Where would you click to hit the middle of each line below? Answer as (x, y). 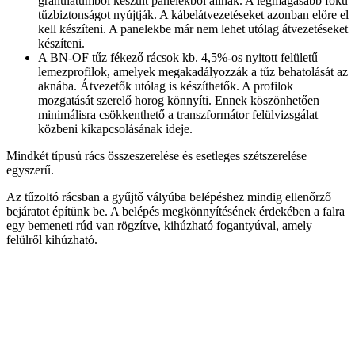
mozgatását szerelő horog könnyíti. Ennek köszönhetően (179, 101)
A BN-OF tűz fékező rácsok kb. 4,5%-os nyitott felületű (178, 58)
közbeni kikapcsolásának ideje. (115, 129)
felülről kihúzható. (52, 240)
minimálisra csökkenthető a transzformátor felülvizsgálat (178, 115)
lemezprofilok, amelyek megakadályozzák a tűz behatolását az (193, 72)
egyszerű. (30, 170)
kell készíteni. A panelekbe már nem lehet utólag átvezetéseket (193, 29)
